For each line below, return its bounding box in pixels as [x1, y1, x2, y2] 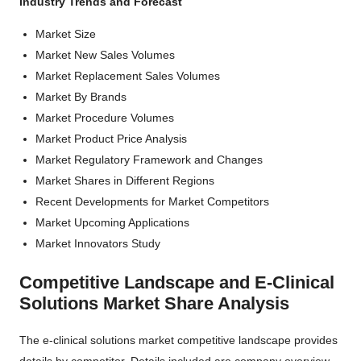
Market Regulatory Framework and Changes [35, 152, 263, 166]
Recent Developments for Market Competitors [35, 194, 269, 208]
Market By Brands [35, 89, 127, 103]
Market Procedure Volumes [35, 110, 174, 124]
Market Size [35, 27, 96, 40]
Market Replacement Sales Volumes [35, 68, 220, 82]
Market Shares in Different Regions [35, 173, 214, 187]
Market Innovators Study [35, 236, 160, 250]
